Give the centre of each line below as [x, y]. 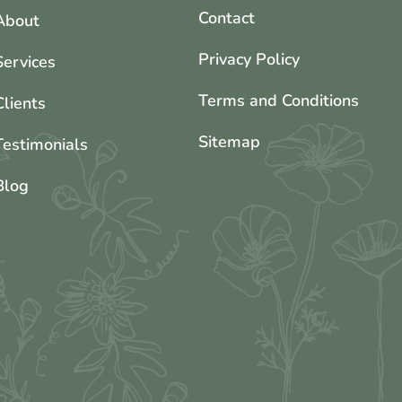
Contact [226, 18]
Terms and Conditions [278, 101]
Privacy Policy [249, 60]
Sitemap [229, 142]
